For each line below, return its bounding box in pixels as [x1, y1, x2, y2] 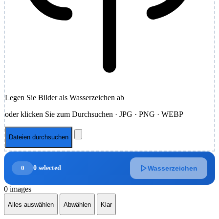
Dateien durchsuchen [9, 133, 68, 141]
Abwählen [64, 200, 91, 208]
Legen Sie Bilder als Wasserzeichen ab [5, 93, 124, 102]
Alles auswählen [8, 200, 54, 208]
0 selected [33, 164, 61, 172]
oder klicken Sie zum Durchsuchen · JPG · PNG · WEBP [5, 109, 183, 118]
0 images [4, 185, 31, 194]
